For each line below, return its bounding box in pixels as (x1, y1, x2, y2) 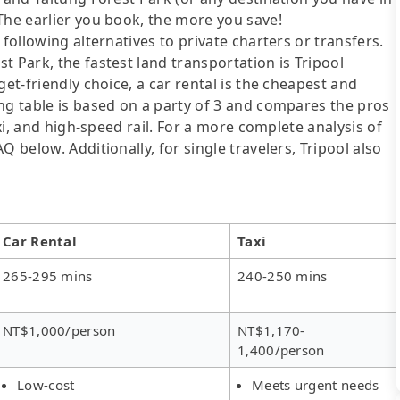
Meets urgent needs (252, 375, 379, 394)
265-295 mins (3, 266, 93, 285)
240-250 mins (237, 266, 328, 285)
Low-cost (17, 375, 75, 394)
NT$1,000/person (3, 321, 116, 339)
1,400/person (237, 340, 325, 359)
